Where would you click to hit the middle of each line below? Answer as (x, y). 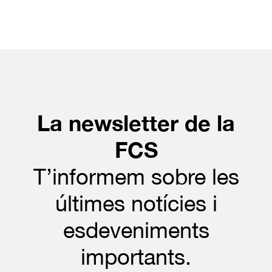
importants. (136, 257)
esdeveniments (136, 230)
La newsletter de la (136, 123)
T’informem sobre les (136, 176)
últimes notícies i (136, 203)
